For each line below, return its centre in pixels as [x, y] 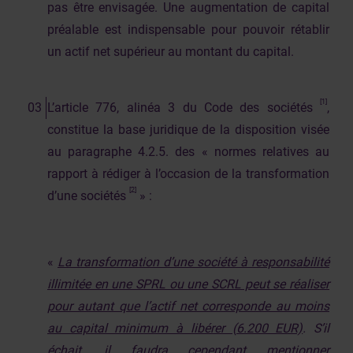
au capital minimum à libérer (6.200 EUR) [175, 328]
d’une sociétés [88, 196]
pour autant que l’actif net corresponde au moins [188, 306]
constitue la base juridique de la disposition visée [188, 130]
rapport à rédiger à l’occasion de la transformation [188, 174]
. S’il [316, 328]
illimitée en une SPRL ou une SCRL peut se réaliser [188, 284]
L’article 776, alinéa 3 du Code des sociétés [184, 108]
